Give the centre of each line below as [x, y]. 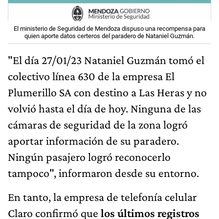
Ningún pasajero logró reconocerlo [89, 156]
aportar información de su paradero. [93, 140]
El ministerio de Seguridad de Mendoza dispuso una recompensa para [109, 28]
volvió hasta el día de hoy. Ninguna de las [104, 108]
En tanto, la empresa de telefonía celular [102, 197]
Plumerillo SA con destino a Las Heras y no [107, 92]
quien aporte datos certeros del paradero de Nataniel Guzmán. [109, 36]
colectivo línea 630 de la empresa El [91, 76]
